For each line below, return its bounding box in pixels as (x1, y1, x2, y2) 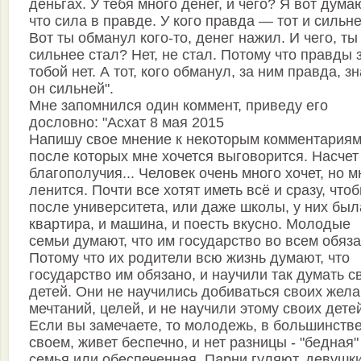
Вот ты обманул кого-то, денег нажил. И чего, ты (29, 30, 358, 46)
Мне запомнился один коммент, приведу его (29, 98, 328, 114)
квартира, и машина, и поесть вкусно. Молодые (29, 216, 351, 232)
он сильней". (29, 81, 114, 97)
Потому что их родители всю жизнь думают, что (29, 250, 350, 266)
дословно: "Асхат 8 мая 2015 (29, 114, 224, 131)
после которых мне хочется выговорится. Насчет (29, 148, 359, 164)
